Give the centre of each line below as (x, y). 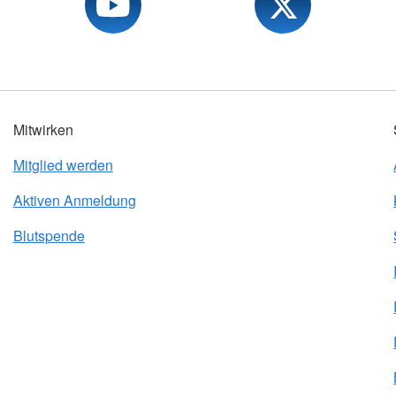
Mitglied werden (63, 165)
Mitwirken (43, 130)
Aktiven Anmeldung (74, 201)
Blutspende (49, 236)
